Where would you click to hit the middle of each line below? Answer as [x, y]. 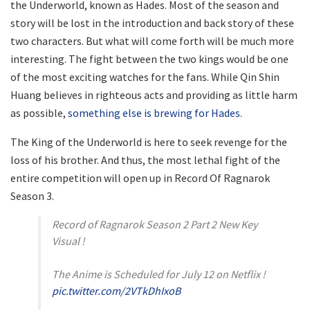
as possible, [39, 113]
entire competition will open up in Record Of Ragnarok [140, 178]
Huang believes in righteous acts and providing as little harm [154, 95]
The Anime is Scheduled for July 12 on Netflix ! [159, 274]
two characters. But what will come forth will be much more [152, 41]
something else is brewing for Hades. [155, 113]
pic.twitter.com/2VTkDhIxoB [116, 291]
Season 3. [32, 196]
